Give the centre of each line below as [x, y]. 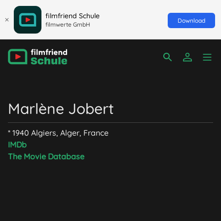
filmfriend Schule [73, 16]
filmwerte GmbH [68, 24]
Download [191, 20]
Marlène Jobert [61, 109]
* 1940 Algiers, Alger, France [58, 133]
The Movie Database [46, 156]
